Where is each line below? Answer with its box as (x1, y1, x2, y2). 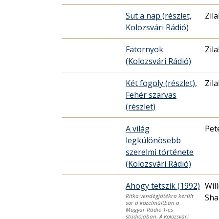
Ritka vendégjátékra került (126, 192, 194, 200)
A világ (126, 123, 150, 134)
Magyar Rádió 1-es (126, 206, 173, 214)
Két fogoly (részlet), (126, 77, 197, 88)
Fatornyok (126, 44, 163, 55)
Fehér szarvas (126, 89, 176, 100)
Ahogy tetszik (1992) (126, 180, 200, 191)
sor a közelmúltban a (126, 199, 179, 207)
